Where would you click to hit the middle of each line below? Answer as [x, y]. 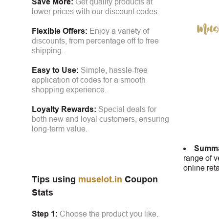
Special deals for [126, 109]
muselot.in [100, 180]
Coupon [140, 180]
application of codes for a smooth [89, 80]
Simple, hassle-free [113, 70]
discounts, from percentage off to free [95, 41]
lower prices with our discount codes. [96, 12]
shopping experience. [69, 90]
